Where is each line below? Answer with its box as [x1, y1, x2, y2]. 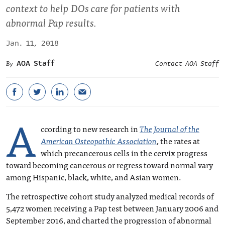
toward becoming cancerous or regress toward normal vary [6, 158, 213, 171]
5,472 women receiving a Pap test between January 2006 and [6, 201, 218, 214]
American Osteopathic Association [41, 134, 157, 147]
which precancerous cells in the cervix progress [41, 146, 207, 159]
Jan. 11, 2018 [6, 38, 59, 49]
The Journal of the [140, 122, 199, 135]
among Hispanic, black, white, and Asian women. [6, 170, 181, 183]
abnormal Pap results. [6, 14, 96, 31]
